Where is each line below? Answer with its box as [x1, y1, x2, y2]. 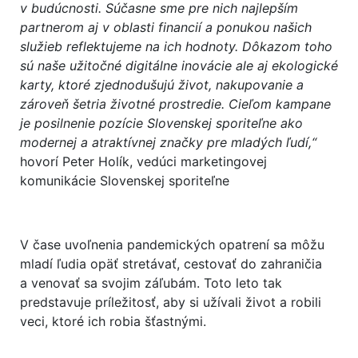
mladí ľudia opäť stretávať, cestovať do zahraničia [20, 255, 322, 272]
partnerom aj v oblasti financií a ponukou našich [20, 18, 312, 35]
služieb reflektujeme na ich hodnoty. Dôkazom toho [20, 38, 332, 54]
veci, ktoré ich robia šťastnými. [20, 312, 206, 329]
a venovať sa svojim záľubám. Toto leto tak [20, 274, 282, 291]
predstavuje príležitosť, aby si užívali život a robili [20, 293, 321, 310]
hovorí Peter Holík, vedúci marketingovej [20, 153, 267, 169]
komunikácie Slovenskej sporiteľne [20, 172, 229, 189]
